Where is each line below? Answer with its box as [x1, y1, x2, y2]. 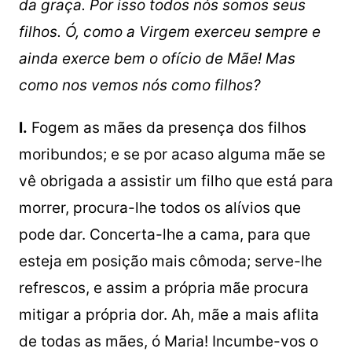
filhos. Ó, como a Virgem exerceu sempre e [18, 23, 321, 42]
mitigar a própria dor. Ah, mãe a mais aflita [18, 306, 319, 324]
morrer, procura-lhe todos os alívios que [18, 199, 301, 218]
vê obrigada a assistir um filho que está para [18, 172, 333, 191]
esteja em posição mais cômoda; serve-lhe [18, 252, 322, 271]
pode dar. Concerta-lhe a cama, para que [18, 225, 310, 244]
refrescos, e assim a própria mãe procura [18, 279, 309, 298]
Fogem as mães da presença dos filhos [27, 119, 306, 137]
